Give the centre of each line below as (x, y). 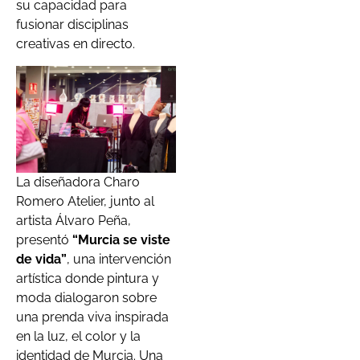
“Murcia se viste (120, 239)
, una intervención (119, 259)
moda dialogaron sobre (86, 297)
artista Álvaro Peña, (74, 220)
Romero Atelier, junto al (85, 201)
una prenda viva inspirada (92, 317)
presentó (43, 239)
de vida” (41, 259)
